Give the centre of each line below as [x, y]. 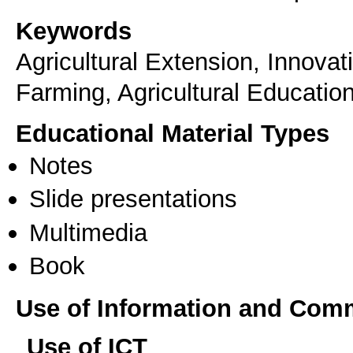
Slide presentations [133, 199]
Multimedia [88, 232]
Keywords [74, 30]
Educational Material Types [173, 134]
